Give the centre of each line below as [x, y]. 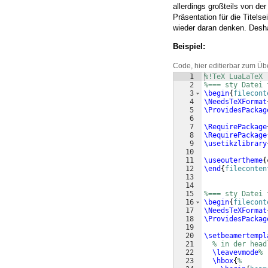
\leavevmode [235, 253]
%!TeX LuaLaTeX [233, 77]
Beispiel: [189, 47]
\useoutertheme [233, 161]
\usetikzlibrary [235, 144]
